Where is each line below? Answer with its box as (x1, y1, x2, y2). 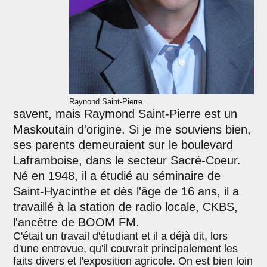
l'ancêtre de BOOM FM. (13, 216, 140, 229)
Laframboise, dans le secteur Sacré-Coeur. (13, 154, 241, 167)
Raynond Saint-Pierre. (69, 97, 145, 107)
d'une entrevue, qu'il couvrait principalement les (13, 243, 238, 255)
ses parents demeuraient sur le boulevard (13, 138, 234, 152)
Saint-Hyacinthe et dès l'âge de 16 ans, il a (13, 185, 240, 198)
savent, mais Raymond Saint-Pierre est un (13, 107, 238, 121)
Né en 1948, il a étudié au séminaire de (13, 169, 221, 183)
